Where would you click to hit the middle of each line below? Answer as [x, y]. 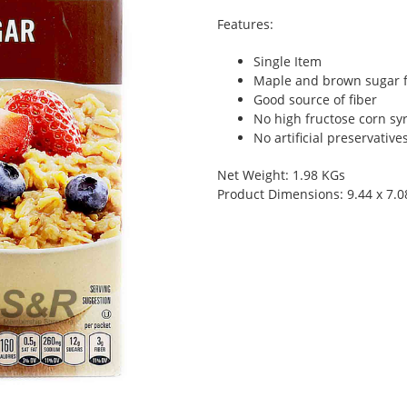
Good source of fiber [315, 99]
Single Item [288, 61]
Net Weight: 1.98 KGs [281, 175]
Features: [245, 24]
